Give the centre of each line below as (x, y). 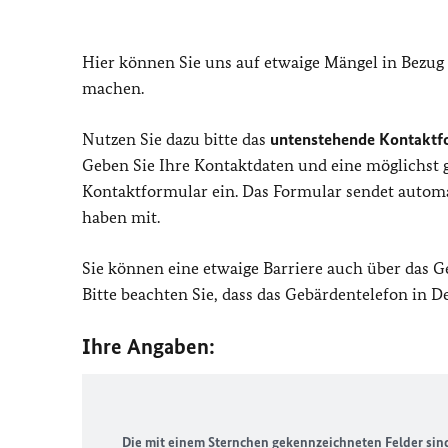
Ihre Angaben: (148, 346)
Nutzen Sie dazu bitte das (176, 139)
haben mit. (123, 217)
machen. (115, 88)
